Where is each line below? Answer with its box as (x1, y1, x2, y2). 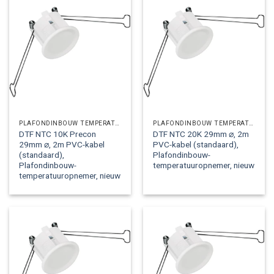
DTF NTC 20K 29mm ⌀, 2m (153, 128, 250, 139)
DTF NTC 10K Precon (19, 128, 97, 139)
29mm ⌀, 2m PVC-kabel (19, 139, 105, 149)
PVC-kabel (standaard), (153, 139, 239, 149)
